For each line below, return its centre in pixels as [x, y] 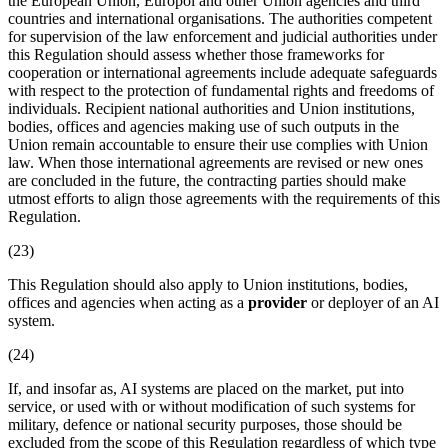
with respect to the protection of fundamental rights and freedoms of [221, 90]
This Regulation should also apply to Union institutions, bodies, [208, 284]
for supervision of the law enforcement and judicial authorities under [222, 36]
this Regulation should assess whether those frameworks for [196, 54]
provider [277, 302]
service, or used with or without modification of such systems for [211, 406]
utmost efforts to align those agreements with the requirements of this [224, 198]
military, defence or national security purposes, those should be [205, 424]
